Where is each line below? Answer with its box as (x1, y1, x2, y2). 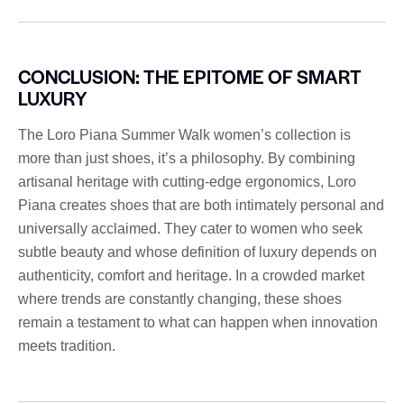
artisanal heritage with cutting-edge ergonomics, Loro (18, 173, 356, 189)
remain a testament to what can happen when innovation (18, 314, 378, 330)
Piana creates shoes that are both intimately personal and (18, 197, 384, 213)
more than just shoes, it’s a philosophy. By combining (18, 150, 355, 166)
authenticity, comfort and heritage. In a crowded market (18, 267, 364, 283)
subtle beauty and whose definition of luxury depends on (18, 243, 377, 260)
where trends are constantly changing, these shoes (18, 290, 342, 307)
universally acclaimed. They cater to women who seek (18, 220, 363, 236)
